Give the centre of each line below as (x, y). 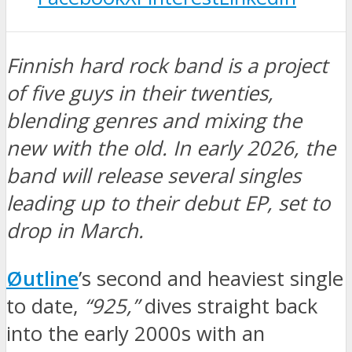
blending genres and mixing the (154, 121)
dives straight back (228, 306)
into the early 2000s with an (136, 333)
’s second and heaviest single (211, 278)
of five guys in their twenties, (140, 93)
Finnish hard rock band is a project (167, 66)
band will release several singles (154, 176)
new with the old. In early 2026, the (171, 148)
